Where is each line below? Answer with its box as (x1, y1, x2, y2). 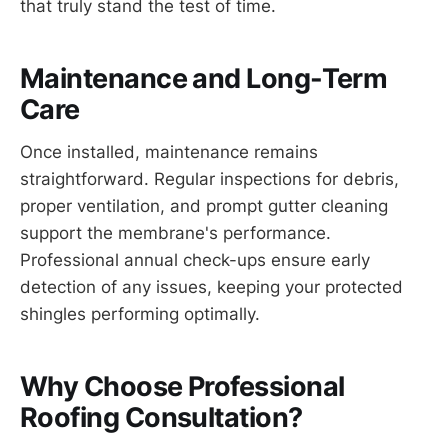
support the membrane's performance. (20, 222, 331, 243)
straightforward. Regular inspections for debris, (20, 168, 399, 189)
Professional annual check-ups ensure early (20, 249, 370, 270)
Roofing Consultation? (20, 401, 303, 435)
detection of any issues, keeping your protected (20, 276, 403, 297)
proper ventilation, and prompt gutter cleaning (20, 195, 388, 216)
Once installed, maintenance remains (20, 141, 318, 162)
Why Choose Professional (20, 370, 345, 404)
